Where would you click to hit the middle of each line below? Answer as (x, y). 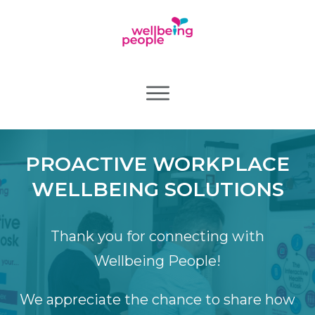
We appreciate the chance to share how (157, 299)
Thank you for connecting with (157, 236)
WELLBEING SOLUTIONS (157, 189)
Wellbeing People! (157, 261)
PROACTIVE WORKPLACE (157, 163)
